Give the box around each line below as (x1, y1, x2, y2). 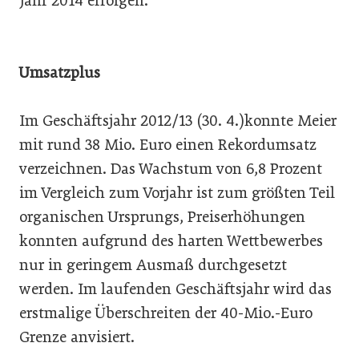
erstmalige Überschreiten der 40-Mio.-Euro (19, 303, 313, 322)
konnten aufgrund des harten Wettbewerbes (19, 231, 323, 250)
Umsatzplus (19, 63, 100, 82)
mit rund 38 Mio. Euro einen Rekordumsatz (19, 135, 317, 154)
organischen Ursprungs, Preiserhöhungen (19, 207, 305, 226)
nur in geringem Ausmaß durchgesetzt (19, 255, 287, 274)
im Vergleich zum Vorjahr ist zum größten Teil (19, 183, 335, 202)
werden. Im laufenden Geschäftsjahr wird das (19, 279, 332, 298)
